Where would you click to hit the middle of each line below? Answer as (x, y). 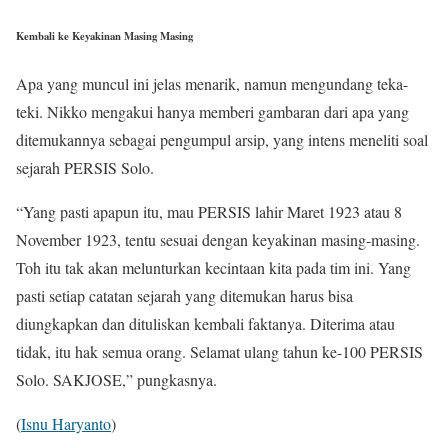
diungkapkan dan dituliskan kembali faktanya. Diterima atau (205, 324)
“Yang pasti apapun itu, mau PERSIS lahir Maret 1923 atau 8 (209, 212)
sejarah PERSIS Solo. (85, 168)
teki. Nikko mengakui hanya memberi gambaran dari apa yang (212, 112)
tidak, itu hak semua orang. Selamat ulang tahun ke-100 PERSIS (219, 352)
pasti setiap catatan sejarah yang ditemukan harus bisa (184, 296)
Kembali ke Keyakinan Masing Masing (104, 36)
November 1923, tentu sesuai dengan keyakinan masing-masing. (218, 240)
